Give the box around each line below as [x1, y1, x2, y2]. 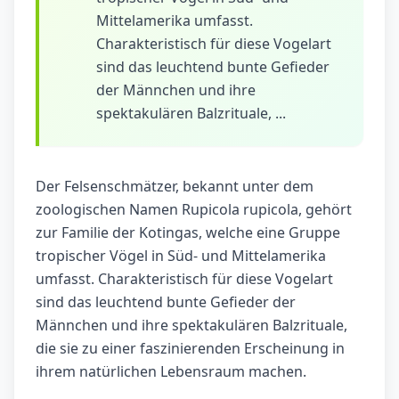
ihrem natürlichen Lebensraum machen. [36, 362, 306, 382]
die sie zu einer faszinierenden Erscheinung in [36, 338, 345, 359]
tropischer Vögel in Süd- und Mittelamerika [36, 246, 326, 266]
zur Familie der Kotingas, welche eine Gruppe [36, 223, 340, 243]
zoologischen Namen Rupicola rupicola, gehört [36, 199, 352, 220]
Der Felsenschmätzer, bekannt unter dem [36, 176, 313, 197]
